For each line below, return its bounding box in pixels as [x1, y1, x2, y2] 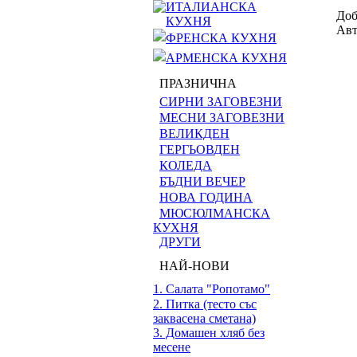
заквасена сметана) [153, 312, 256, 325]
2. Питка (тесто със [153, 297, 257, 311]
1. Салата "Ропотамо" [153, 282, 270, 296]
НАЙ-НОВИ [153, 259, 229, 273]
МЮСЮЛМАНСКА [159, 206, 270, 220]
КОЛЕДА [159, 159, 212, 172]
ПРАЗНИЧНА [153, 76, 237, 90]
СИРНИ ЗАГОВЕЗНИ [159, 95, 282, 108]
